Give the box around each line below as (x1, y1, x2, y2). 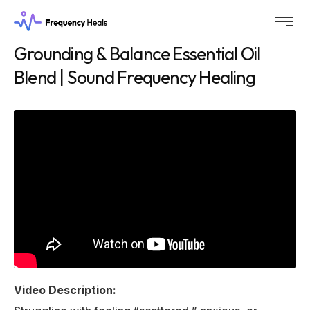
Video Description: (14, 283, 116, 297)
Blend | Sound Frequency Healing (14, 65, 255, 89)
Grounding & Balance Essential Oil (14, 42, 261, 65)
